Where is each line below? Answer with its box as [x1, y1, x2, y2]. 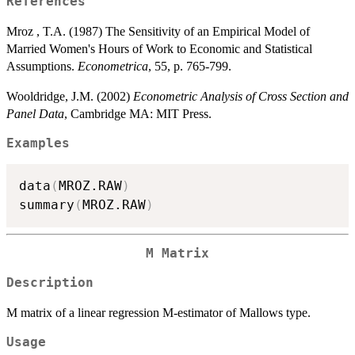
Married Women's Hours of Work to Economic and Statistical [6, 41, 312, 55]
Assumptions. [6, 59, 78, 73]
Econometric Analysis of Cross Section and [133, 89, 349, 103]
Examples [6, 136, 70, 151]
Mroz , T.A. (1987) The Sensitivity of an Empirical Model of [6, 24, 310, 38]
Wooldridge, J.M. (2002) [6, 89, 133, 103]
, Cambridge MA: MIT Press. [64, 106, 212, 120]
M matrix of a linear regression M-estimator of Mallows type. [6, 305, 311, 319]
